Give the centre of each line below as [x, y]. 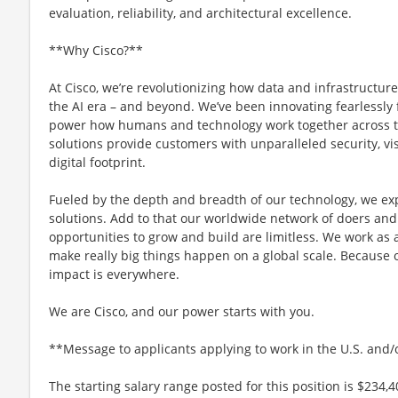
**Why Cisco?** [96, 50]
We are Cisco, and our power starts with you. [182, 311]
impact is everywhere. [114, 274]
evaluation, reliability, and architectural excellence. [200, 12]
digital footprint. [97, 162]
